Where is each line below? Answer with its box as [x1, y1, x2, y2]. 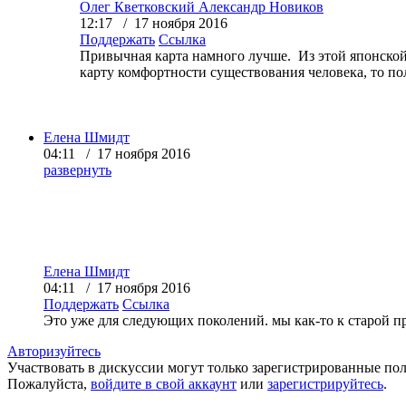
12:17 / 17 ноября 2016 [80, 14, 227, 31]
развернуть [43, 161, 111, 178]
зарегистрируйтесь [267, 375, 383, 391]
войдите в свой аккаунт [91, 375, 237, 391]
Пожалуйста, [7, 375, 91, 391]
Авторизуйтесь [7, 343, 101, 359]
